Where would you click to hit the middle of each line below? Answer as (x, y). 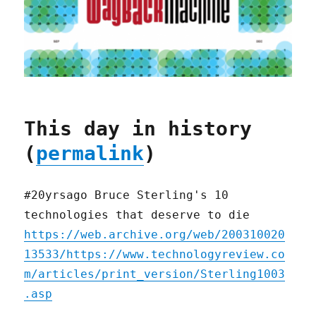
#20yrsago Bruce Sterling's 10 (127, 195)
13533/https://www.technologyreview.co (155, 254)
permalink (90, 153)
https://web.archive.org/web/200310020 (155, 234)
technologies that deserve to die (137, 214)
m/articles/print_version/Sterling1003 (155, 274)
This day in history (138, 128)
